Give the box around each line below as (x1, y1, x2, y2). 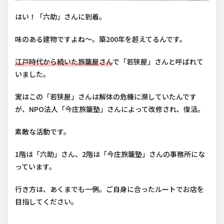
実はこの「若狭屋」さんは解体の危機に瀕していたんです (15, 91, 196, 101)
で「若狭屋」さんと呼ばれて (112, 56, 203, 66)
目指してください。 (15, 196, 78, 206)
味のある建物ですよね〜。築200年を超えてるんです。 (15, 34, 186, 44)
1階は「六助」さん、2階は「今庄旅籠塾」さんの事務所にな (15, 149, 205, 159)
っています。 (15, 161, 56, 171)
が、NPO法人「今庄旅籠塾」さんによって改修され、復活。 (15, 104, 204, 114)
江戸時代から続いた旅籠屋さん (15, 56, 112, 66)
